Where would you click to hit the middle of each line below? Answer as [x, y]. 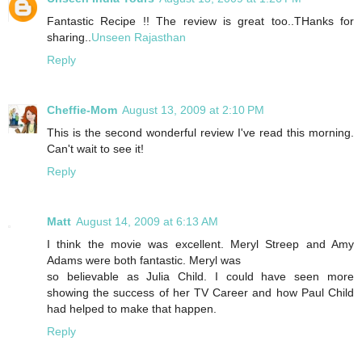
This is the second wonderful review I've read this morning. [200, 132]
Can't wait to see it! [95, 148]
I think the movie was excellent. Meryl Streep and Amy [200, 244]
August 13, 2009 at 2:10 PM [193, 109]
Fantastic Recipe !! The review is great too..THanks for [200, 21]
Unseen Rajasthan [139, 37]
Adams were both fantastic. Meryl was [144, 260]
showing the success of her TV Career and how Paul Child [200, 292]
